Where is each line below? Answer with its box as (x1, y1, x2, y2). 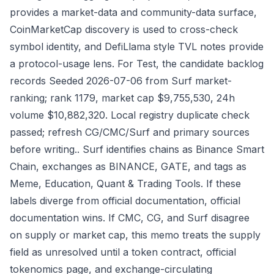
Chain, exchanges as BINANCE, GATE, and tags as (10, 160, 246, 172)
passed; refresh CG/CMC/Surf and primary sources (10, 126, 250, 138)
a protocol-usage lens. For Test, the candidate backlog (10, 57, 264, 70)
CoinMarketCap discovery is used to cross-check (10, 23, 238, 35)
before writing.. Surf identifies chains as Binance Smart (10, 143, 264, 155)
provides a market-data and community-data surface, (10, 6, 257, 18)
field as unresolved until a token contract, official (10, 246, 236, 258)
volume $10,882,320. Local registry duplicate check (10, 109, 250, 121)
